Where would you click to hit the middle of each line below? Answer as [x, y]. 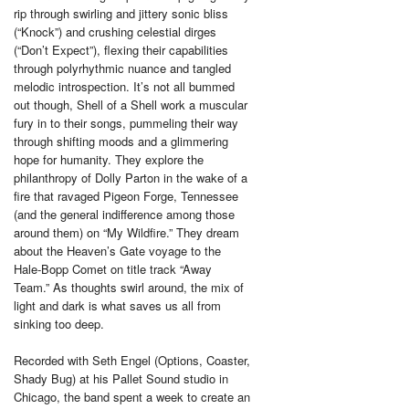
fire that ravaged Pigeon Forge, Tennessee [126, 196]
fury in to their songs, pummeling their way [126, 123]
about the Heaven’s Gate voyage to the [117, 251]
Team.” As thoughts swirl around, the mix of [129, 288]
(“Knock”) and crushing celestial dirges [115, 32]
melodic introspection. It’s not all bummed [124, 87]
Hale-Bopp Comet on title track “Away [113, 269]
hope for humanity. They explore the [109, 160]
